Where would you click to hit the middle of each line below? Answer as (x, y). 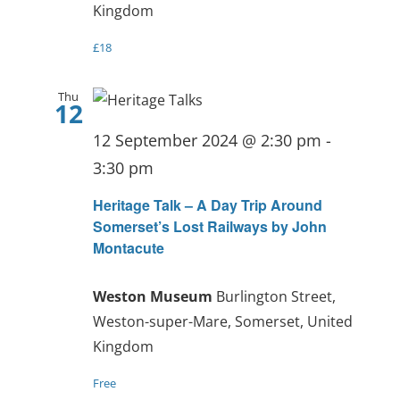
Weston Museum (154, 296)
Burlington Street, (275, 296)
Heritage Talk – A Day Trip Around (207, 204)
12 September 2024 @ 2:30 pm (207, 141)
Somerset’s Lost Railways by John (209, 226)
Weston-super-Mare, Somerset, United (222, 321)
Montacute (128, 247)
